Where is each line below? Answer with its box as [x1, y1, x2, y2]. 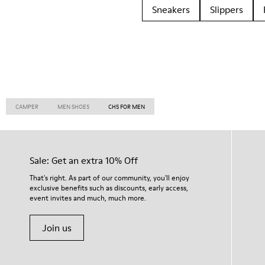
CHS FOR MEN [108, 102, 145, 111]
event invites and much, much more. [30, 193, 146, 203]
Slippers [210, 3, 243, 16]
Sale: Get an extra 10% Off [30, 154, 138, 167]
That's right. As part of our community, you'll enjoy [30, 173, 189, 183]
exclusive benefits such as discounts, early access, [30, 183, 188, 193]
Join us [42, 221, 72, 234]
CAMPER [15, 102, 38, 111]
